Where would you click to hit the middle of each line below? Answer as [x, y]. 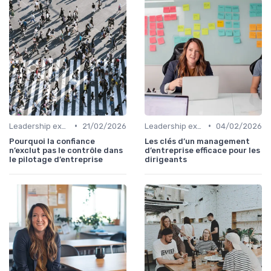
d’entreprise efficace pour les [202, 150]
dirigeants [166, 159]
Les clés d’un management [197, 141]
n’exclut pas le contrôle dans [66, 150]
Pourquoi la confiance [52, 141]
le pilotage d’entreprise [56, 159]
